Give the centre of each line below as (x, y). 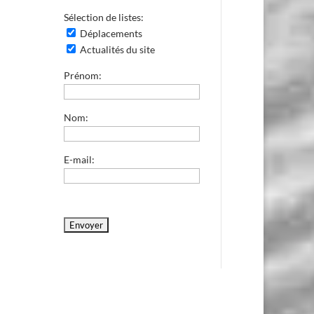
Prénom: (82, 75)
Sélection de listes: (103, 17)
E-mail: (79, 159)
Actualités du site (116, 49)
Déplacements (110, 33)
